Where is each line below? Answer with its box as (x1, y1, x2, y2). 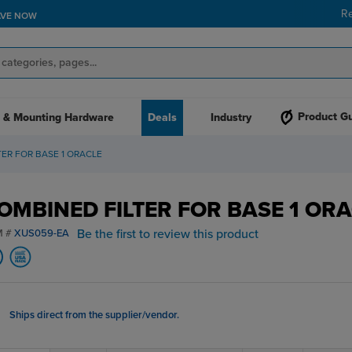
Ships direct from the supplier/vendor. (9, 309, 179, 321)
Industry (210, 111, 251, 124)
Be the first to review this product (76, 226, 258, 242)
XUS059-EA (13, 227, 69, 240)
